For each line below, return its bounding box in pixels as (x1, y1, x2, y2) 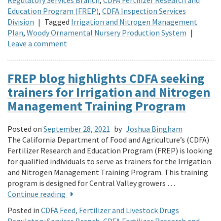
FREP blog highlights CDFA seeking (7, 70, 205, 86)
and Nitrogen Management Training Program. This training (7, 167, 208, 178)
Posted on (7, 124, 42, 134)
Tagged (44, 16, 70, 27)
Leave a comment (7, 38, 67, 48)
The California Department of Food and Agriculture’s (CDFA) (7, 135, 209, 145)
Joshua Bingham (126, 124, 183, 134)
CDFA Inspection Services (102, 5, 186, 16)
